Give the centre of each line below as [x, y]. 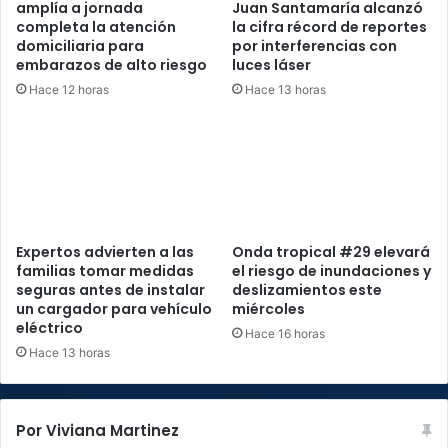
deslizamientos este [307, 289]
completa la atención [96, 26]
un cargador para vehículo [114, 308]
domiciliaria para [80, 45]
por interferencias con [314, 45]
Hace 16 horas [285, 333]
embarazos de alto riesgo [111, 64]
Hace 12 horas [69, 89]
